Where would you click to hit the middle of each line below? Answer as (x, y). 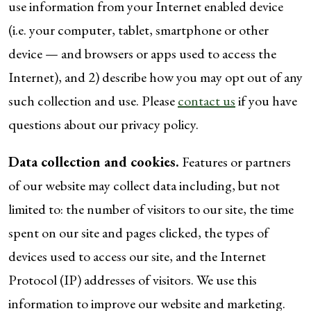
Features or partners (235, 162)
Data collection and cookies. (94, 162)
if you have (266, 101)
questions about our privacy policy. (103, 124)
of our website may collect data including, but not (144, 185)
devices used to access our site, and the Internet (137, 256)
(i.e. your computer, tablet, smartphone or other (138, 30)
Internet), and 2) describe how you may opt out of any (155, 77)
